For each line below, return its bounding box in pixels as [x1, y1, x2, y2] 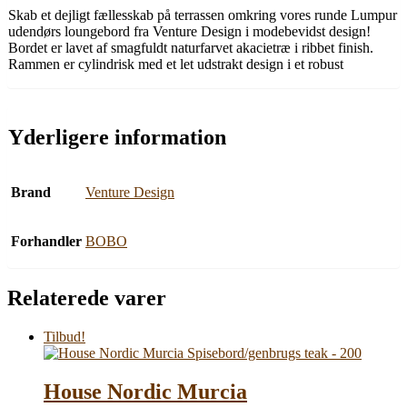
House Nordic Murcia [44, 380, 247, 404]
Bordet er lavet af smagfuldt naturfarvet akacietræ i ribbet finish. [8, 39, 373, 55]
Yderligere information [8, 124, 226, 149]
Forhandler [11, 233, 82, 250]
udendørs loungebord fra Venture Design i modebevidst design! [8, 23, 371, 39]
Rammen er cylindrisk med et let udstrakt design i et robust [8, 55, 343, 72]
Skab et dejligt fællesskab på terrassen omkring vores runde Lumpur [8, 6, 397, 23]
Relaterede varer [7, 286, 166, 311]
